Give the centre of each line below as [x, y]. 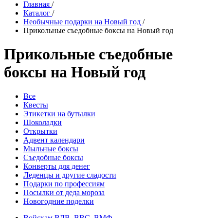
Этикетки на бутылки [59, 113]
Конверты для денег [57, 166]
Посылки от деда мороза [64, 192]
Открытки [40, 131]
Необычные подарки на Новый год [82, 22]
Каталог [37, 13]
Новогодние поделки [59, 201]
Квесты [36, 105]
